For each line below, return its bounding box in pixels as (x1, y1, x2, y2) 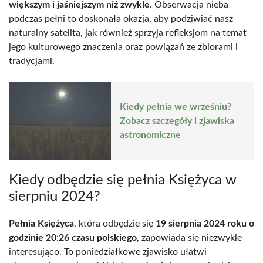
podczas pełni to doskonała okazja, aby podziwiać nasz (9, 14, 233, 23)
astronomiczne (120, 130, 181, 140)
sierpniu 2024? (9, 189, 100, 204)
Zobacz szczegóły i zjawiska (120, 116, 234, 126)
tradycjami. (9, 56, 55, 66)
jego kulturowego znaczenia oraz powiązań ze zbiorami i (9, 42, 238, 52)
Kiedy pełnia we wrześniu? (120, 102, 231, 112)
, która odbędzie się (74, 218, 156, 228)
